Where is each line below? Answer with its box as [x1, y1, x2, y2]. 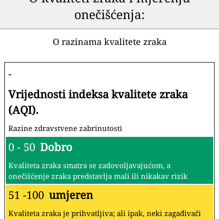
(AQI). [8, 103, 39, 117]
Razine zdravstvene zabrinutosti [8, 123, 122, 133]
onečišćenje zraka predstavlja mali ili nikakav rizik [8, 171, 188, 181]
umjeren [49, 188, 93, 202]
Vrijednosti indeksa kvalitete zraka [8, 87, 188, 102]
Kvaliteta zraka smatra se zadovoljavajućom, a [8, 160, 171, 171]
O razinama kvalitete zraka [52, 36, 167, 48]
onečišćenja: [74, 6, 145, 23]
